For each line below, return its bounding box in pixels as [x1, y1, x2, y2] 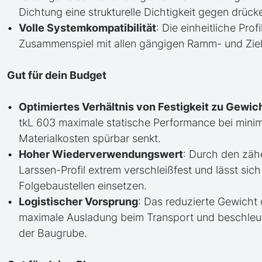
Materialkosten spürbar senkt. [19, 132, 161, 144]
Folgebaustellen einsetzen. [19, 180, 147, 192]
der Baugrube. [19, 227, 87, 239]
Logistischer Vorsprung [19, 195, 138, 208]
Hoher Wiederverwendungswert [19, 148, 183, 160]
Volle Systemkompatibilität [19, 22, 156, 34]
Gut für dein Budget [7, 69, 106, 81]
